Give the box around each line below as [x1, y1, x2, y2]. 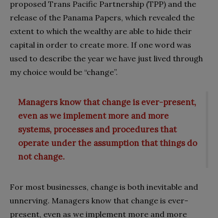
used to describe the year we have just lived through [10, 53, 203, 63]
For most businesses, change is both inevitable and [10, 182, 198, 192]
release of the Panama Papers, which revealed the [10, 12, 195, 22]
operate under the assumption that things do [18, 138, 197, 149]
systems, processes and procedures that [18, 124, 177, 135]
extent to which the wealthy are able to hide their [10, 26, 192, 36]
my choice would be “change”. [10, 67, 118, 77]
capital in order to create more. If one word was [10, 39, 191, 50]
